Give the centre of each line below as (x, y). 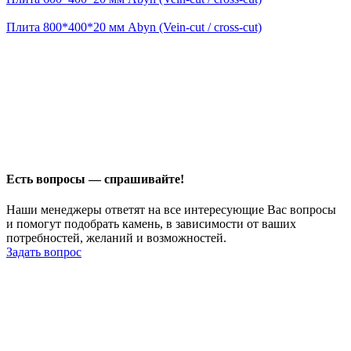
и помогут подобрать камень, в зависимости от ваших (151, 223)
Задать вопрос (44, 251)
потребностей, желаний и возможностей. (116, 237)
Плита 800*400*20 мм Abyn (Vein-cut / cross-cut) (134, 27)
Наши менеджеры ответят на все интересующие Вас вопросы (171, 209)
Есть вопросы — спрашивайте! (95, 179)
